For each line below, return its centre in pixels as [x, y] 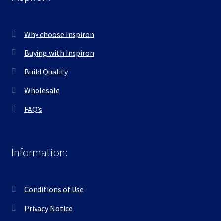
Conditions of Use [54, 190]
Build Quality [46, 71]
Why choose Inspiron [59, 34]
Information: [39, 153]
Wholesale [42, 90]
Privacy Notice [48, 208]
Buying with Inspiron [59, 53]
